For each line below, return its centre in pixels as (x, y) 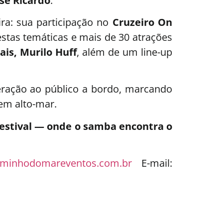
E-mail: (152, 163)
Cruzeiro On (142, 22)
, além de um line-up (125, 52)
